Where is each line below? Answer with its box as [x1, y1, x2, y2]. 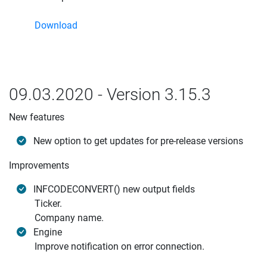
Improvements [9, 160, 69, 171]
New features [9, 111, 64, 123]
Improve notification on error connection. [35, 241, 204, 252]
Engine [33, 226, 62, 238]
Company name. [35, 212, 104, 223]
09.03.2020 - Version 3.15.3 [9, 85, 211, 104]
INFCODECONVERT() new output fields [33, 184, 195, 195]
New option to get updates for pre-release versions [33, 135, 243, 147]
